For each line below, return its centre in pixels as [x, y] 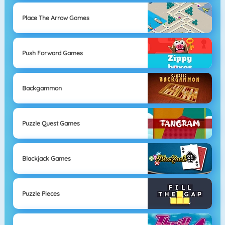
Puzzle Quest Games [51, 123]
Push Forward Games [52, 53]
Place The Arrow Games [55, 18]
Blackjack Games [46, 158]
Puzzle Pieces [41, 193]
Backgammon [42, 88]
